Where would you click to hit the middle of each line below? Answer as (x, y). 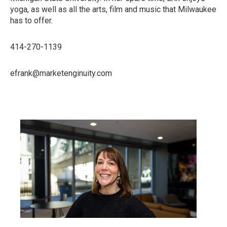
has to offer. (31, 21)
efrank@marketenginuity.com (61, 73)
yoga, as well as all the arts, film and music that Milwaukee (113, 9)
